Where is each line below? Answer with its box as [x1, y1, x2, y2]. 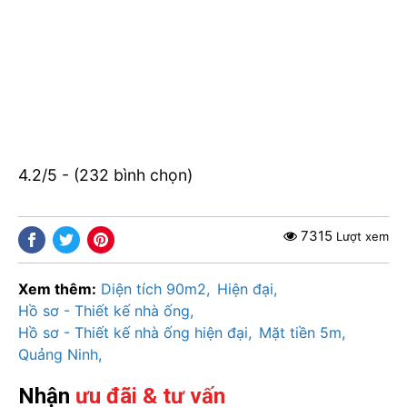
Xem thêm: [18, 280, 96, 299]
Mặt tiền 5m [259, 323, 342, 342]
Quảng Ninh [18, 345, 98, 364]
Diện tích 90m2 [101, 280, 206, 299]
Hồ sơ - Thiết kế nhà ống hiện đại [18, 323, 248, 342]
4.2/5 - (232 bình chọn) [18, 165, 193, 185]
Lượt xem [336, 228, 389, 243]
